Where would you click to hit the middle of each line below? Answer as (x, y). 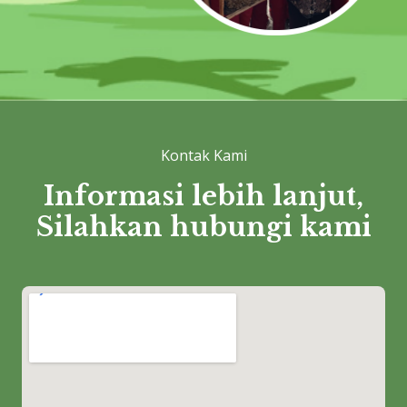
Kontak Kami (203, 155)
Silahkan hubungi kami (203, 227)
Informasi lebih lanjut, (203, 196)
